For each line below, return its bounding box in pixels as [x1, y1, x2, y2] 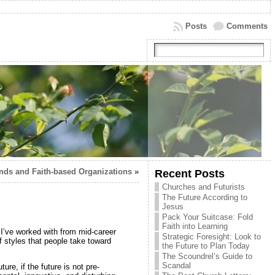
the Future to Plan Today [161, 241, 250, 250]
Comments [226, 21, 268, 31]
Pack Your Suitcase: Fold [161, 212, 253, 222]
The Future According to [161, 193, 247, 202]
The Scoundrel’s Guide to [161, 252, 252, 261]
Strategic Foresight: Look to [161, 232, 261, 241]
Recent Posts [154, 168, 225, 180]
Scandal [161, 261, 191, 270]
